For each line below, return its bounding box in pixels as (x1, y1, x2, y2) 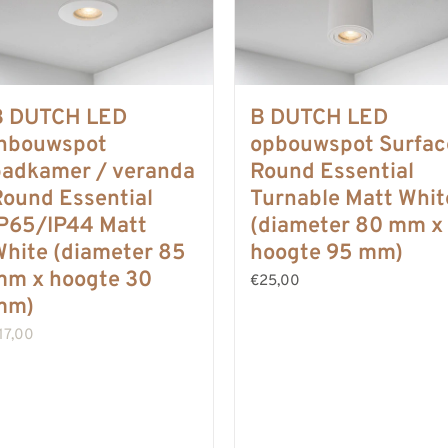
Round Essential (250, 159, 414, 186)
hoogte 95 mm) (250, 240, 403, 267)
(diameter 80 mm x (250, 213, 443, 240)
